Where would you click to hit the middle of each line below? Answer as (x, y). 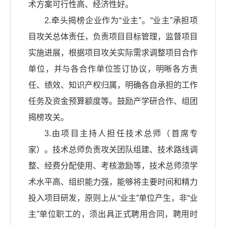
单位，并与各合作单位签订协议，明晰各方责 (113, 69)
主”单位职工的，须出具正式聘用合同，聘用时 (113, 214)
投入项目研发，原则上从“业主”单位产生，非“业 (113, 198)
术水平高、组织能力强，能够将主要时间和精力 (113, 182)
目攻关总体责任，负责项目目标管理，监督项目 (113, 37)
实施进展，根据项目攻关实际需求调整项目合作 (113, 53)
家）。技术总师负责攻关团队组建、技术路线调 (113, 150)
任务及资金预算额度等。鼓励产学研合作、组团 (113, 101)
